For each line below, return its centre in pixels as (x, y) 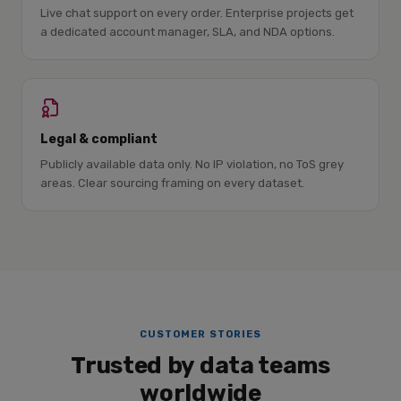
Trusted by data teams (200, 366)
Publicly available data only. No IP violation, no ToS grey (192, 164)
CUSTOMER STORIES (200, 334)
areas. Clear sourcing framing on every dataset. (172, 183)
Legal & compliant (99, 139)
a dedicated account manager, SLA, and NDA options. (188, 32)
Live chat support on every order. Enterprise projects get (197, 13)
